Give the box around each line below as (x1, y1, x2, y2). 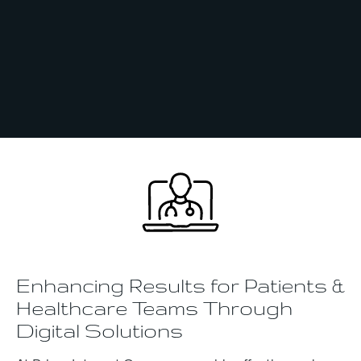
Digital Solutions (16, 320, 183, 342)
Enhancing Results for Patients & (16, 275, 345, 297)
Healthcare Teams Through (16, 297, 293, 319)
